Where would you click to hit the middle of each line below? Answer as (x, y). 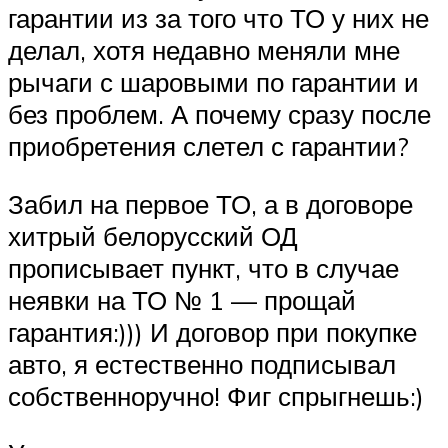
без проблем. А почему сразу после (219, 114)
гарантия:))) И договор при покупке (212, 331)
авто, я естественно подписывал (202, 363)
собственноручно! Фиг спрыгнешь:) (216, 395)
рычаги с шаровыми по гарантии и (213, 82)
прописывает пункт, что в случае (203, 267)
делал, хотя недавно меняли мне (204, 50)
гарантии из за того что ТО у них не (218, 18)
